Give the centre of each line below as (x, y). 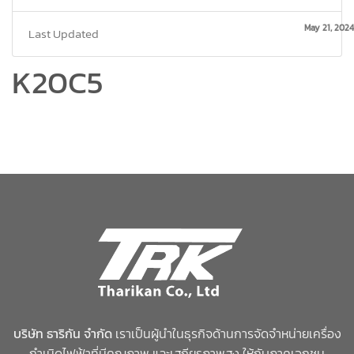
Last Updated (64, 33)
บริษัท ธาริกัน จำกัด (62, 334)
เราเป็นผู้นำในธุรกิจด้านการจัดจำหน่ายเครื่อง (226, 334)
